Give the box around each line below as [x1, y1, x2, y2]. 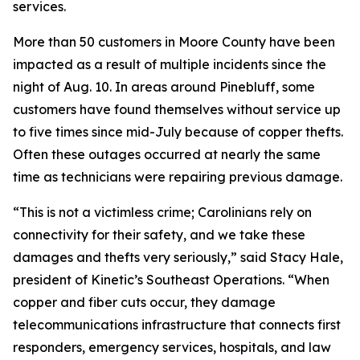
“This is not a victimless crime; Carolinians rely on [13, 203, 312, 220]
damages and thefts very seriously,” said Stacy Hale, [13, 248, 343, 265]
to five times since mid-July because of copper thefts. [13, 123, 343, 140]
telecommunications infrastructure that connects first [13, 316, 341, 333]
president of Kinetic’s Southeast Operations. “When [13, 271, 329, 288]
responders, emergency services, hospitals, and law [13, 338, 331, 355]
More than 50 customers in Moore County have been [13, 33, 335, 50]
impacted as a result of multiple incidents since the [13, 55, 326, 72]
